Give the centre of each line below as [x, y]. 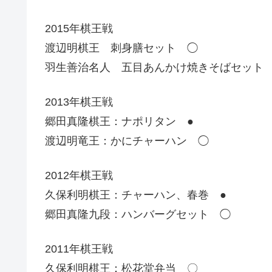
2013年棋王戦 [79, 102]
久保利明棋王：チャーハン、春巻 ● [136, 195]
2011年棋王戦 [79, 249]
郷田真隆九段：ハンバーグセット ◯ [138, 215]
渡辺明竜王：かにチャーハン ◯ [127, 141]
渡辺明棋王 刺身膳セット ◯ [121, 48]
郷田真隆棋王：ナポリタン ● [119, 122]
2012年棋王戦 [79, 176]
